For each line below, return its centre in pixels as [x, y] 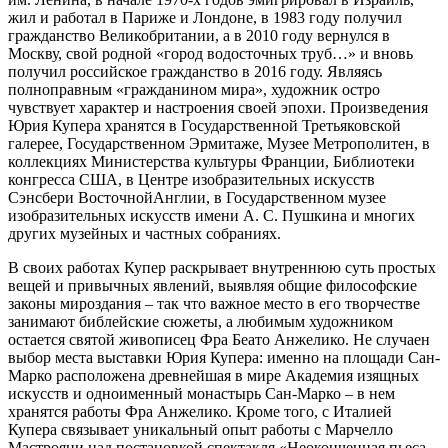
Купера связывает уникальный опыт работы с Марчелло [200, 429]
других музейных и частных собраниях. [144, 233]
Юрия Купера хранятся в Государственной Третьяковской [204, 125]
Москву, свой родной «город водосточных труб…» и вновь [210, 53]
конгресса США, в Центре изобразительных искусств [191, 179]
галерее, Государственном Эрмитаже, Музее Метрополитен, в [219, 143]
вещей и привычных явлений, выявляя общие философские [212, 285]
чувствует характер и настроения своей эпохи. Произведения [218, 107]
